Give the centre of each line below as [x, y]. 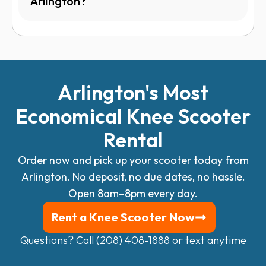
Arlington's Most [133, 92]
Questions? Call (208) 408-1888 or [102, 240]
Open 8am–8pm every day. [133, 193]
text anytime [216, 240]
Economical [71, 116]
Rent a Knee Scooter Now [123, 217]
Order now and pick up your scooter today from [133, 160]
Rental [133, 140]
